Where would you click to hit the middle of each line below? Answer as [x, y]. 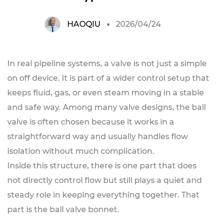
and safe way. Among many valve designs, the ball [107, 107]
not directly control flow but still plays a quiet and [105, 180]
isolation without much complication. [81, 151]
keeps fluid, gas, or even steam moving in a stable [106, 93]
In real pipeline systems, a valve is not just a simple [107, 64]
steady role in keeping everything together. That [103, 195]
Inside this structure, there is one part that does [102, 166]
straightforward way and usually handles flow [98, 136]
